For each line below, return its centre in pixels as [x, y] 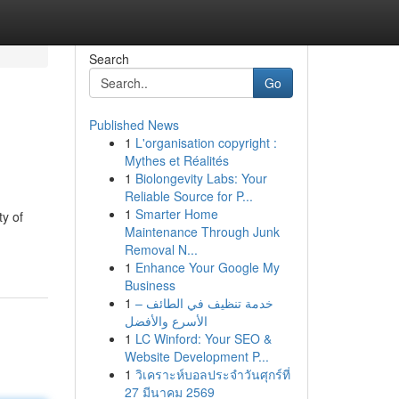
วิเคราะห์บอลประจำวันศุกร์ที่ [212, 374]
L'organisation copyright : [206, 142]
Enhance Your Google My [207, 267]
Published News [134, 125]
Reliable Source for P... [188, 196]
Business [150, 285]
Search [109, 59]
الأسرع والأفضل [166, 321]
